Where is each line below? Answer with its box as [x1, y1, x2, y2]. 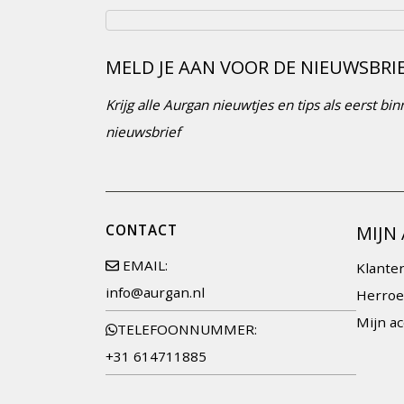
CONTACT [106, 221, 178, 240]
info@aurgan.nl [106, 283, 205, 302]
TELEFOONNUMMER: [117, 320, 257, 339]
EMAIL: [123, 256, 168, 275]
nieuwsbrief [106, 123, 180, 142]
